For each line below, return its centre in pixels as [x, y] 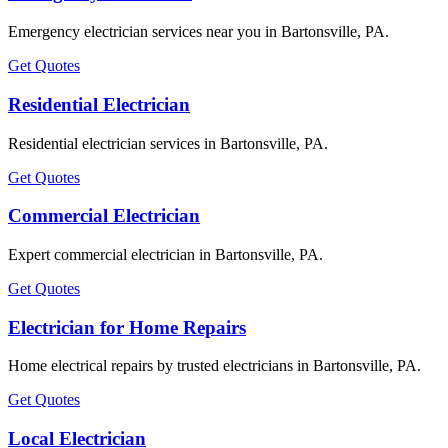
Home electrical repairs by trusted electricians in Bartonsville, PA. [214, 366]
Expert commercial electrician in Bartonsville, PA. [165, 254]
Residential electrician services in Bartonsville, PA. [168, 143]
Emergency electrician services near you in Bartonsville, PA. [198, 32]
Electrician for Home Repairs [127, 327]
